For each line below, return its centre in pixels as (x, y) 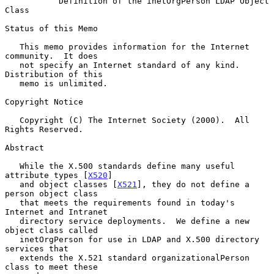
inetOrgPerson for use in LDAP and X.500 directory (12, 239)
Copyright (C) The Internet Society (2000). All (12, 120)
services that (37, 248)
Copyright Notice (44, 102)
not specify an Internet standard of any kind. (12, 65)
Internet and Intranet (56, 212)
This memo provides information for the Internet (12, 46)
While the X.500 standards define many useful (12, 166)
